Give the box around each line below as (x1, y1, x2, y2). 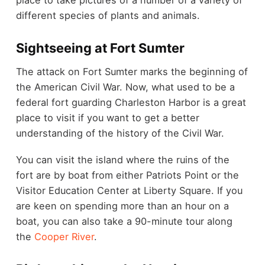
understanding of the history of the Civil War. (15, 127, 224, 140)
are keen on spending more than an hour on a (15, 199, 229, 212)
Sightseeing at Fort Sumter (15, 40, 185, 56)
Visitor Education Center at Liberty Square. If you (15, 184, 243, 196)
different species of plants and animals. (15, 9, 200, 21)
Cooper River (34, 230, 94, 243)
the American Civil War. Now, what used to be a (15, 81, 235, 93)
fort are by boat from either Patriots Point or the (15, 169, 239, 181)
